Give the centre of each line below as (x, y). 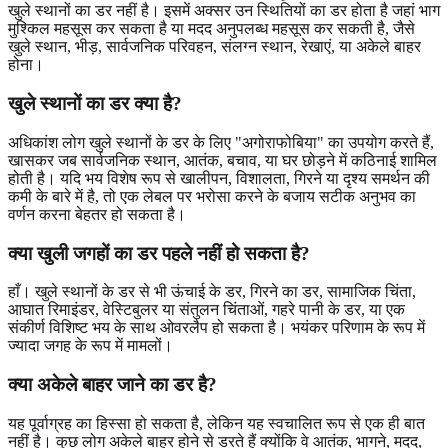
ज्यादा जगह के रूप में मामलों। (90, 346)
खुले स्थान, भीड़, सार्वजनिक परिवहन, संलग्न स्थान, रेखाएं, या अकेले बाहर (214, 47)
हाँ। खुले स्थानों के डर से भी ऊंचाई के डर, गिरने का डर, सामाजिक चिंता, (212, 292)
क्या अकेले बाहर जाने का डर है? (112, 384)
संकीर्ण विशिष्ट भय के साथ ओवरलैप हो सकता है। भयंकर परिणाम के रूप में (216, 328)
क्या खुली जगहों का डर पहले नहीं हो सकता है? (159, 253)
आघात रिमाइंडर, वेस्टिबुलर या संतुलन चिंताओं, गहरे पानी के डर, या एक (206, 310)
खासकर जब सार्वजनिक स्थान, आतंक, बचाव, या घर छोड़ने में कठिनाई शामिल (222, 160)
